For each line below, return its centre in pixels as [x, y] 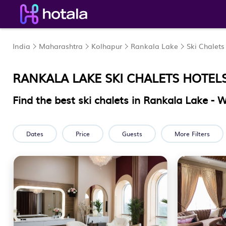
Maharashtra [61, 46]
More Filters [192, 134]
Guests [132, 134]
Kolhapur [107, 46]
